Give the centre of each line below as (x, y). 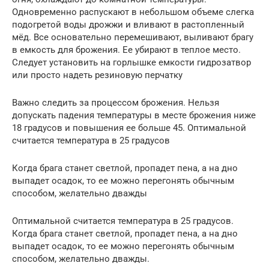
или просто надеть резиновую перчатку (97, 75)
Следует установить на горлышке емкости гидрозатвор (131, 63)
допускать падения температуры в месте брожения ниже (134, 116)
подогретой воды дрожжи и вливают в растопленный (128, 25)
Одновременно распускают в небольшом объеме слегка (133, 12)
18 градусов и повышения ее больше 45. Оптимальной (129, 128)
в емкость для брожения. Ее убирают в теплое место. (126, 50)
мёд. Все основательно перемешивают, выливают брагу (133, 38)
